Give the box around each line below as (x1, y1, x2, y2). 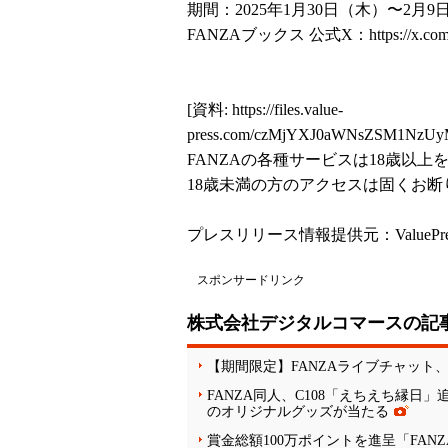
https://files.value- (232, 101, 343, 118)
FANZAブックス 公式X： (187, 26, 369, 43)
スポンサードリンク (197, 273, 305, 287)
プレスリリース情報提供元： (187, 226, 395, 243)
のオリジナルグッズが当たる (207, 403, 389, 419)
